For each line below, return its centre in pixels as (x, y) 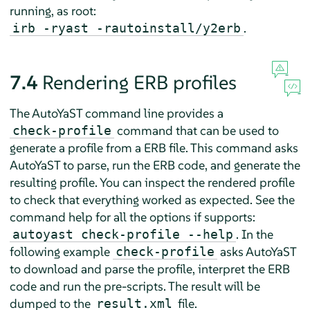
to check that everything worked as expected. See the (152, 199)
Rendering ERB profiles (139, 82)
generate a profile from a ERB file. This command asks (154, 147)
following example (61, 251)
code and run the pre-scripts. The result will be (135, 286)
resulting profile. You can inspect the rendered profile (152, 182)
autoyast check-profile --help (122, 234)
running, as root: (53, 10)
